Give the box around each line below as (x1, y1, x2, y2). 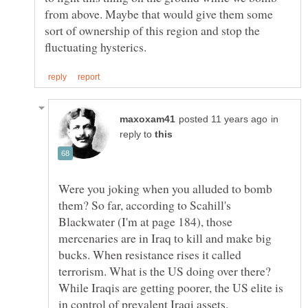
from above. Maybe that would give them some (45, 5, 273, 22)
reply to (120, 129, 155, 140)
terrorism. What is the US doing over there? (58, 262, 271, 279)
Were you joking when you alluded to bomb (58, 179, 272, 197)
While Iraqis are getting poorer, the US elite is (58, 278, 283, 296)
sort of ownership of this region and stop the (45, 21, 260, 38)
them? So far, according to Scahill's (58, 196, 231, 213)
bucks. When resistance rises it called (58, 245, 241, 263)
